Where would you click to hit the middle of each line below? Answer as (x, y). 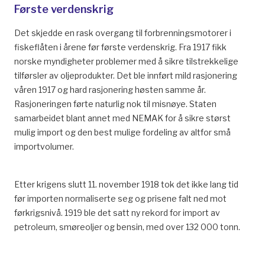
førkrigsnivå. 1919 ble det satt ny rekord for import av (117, 213)
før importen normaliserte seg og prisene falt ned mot (120, 198)
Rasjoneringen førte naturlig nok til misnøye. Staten (115, 104)
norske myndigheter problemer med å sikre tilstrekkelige (126, 61)
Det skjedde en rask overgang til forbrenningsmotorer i (123, 33)
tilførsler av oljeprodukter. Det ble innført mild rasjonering (126, 75)
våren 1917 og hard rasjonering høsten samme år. (110, 90)
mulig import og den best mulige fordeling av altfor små (122, 132)
